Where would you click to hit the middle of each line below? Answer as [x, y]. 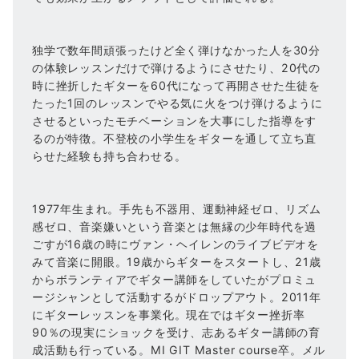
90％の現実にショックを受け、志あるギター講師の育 [176, 332]
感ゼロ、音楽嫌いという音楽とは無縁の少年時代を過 [175, 226]
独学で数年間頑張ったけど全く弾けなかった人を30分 [176, 50]
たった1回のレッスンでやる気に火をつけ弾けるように [177, 103]
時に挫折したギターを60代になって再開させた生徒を [176, 85]
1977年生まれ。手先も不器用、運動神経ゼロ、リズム [177, 209]
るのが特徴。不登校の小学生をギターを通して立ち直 [175, 138]
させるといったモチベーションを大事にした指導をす [175, 121]
